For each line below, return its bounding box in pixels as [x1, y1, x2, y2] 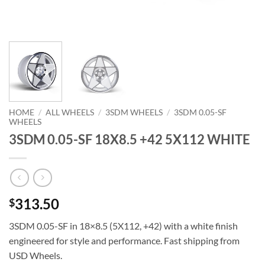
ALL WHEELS [46, 108, 95, 118]
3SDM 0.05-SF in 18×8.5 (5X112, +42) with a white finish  [9, 219, 240, 231]
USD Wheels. [9, 249, 62, 261]
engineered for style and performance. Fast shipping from [9, 234, 240, 246]
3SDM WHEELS [105, 108, 163, 118]
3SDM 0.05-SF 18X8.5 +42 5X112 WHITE [9, 131, 250, 148]
